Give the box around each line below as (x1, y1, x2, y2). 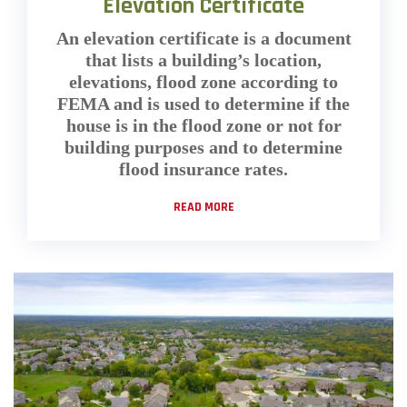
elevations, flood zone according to (69, 71, 338, 92)
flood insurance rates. (119, 158, 288, 179)
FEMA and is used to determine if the (57, 93, 350, 114)
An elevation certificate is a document (55, 27, 352, 48)
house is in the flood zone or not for (65, 114, 342, 135)
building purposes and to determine (65, 136, 342, 157)
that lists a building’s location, (85, 49, 322, 70)
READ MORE (173, 198, 234, 215)
